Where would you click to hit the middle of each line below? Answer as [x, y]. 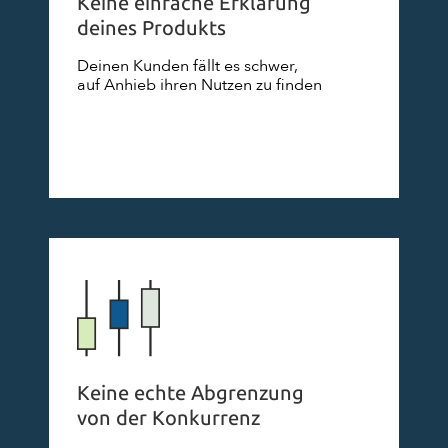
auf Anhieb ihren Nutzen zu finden [199, 84]
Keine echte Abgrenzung [190, 392]
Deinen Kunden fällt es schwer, [187, 65]
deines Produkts [151, 27]
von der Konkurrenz [168, 417]
